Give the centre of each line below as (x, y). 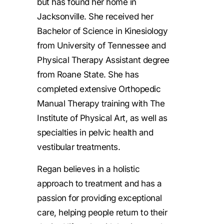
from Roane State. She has (88, 75)
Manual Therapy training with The (101, 104)
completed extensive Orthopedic (99, 89)
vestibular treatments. (80, 147)
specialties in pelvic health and (95, 133)
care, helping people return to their (102, 212)
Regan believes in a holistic (88, 169)
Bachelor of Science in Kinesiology (102, 31)
